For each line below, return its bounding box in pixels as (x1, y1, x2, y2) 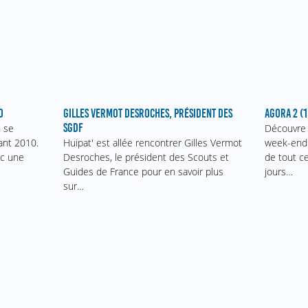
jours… (265, 164, 294, 178)
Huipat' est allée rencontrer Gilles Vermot (63, 136, 242, 150)
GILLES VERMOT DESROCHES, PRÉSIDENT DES (63, 107, 232, 121)
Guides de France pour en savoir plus (63, 165, 223, 179)
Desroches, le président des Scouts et (63, 151, 229, 164)
